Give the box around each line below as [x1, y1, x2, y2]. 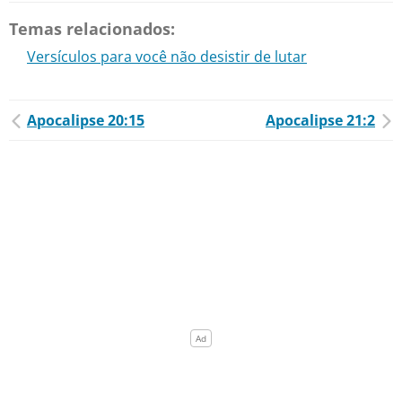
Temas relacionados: [9, 18, 175, 39]
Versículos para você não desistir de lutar [27, 47, 307, 66]
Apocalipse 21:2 [266, 110, 375, 130]
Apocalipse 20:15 [27, 110, 144, 130]
